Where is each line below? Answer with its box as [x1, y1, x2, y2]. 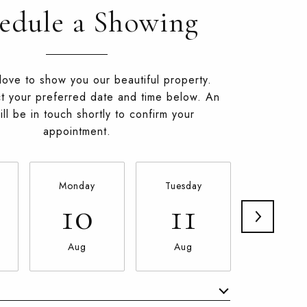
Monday [59, 179, 95, 193]
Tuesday [164, 179, 202, 193]
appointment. [42, 123, 111, 139]
